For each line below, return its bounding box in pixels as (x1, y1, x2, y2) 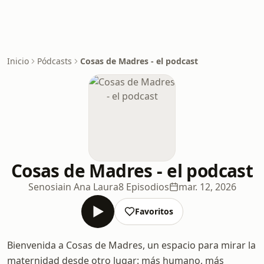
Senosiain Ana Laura (28, 180, 118, 193)
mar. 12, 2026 (178, 180, 236, 193)
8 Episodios (118, 180, 169, 193)
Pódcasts (37, 55, 72, 67)
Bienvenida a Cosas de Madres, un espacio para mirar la (7, 239, 256, 252)
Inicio (7, 55, 29, 67)
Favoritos (134, 206, 173, 217)
